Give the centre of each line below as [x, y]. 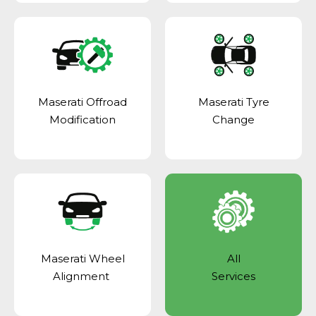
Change [233, 119]
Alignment [83, 276]
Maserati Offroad [83, 102]
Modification [83, 119]
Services [233, 276]
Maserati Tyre [233, 102]
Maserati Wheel [83, 258]
